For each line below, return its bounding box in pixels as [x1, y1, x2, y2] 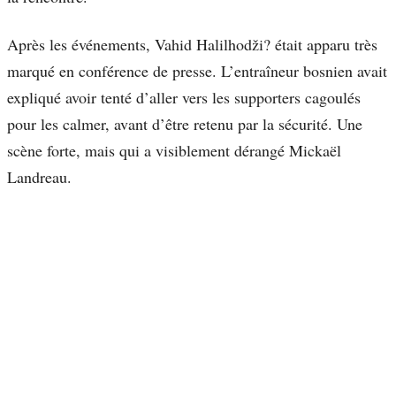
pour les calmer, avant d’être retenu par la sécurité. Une [7, 113, 362, 135]
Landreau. [7, 166, 72, 188]
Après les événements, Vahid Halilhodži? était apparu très [7, 34, 377, 56]
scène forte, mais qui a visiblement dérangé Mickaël [7, 140, 341, 162]
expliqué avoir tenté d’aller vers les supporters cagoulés [7, 87, 361, 109]
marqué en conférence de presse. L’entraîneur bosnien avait [7, 60, 387, 82]
